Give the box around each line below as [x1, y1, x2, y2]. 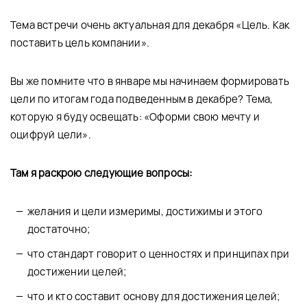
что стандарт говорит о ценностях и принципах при [27, 247, 290, 262]
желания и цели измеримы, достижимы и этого [27, 204, 263, 219]
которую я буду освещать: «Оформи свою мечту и [10, 110, 260, 125]
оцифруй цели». [10, 127, 93, 143]
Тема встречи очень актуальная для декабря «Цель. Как [10, 18, 290, 33]
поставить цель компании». [10, 36, 152, 51]
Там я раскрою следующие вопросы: [10, 166, 193, 181]
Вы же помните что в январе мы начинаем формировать [10, 74, 290, 89]
